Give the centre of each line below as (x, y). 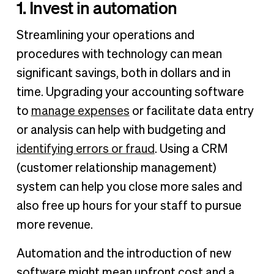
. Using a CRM (191, 150)
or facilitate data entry (191, 112)
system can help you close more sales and (129, 187)
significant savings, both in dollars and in (123, 74)
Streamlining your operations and (105, 36)
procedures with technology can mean (119, 55)
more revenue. (54, 225)
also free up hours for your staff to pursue (129, 206)
